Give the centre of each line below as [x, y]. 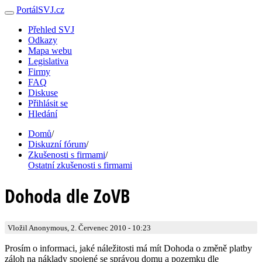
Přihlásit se [48, 103]
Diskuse [43, 93]
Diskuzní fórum [57, 144]
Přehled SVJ [51, 30]
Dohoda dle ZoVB [67, 196]
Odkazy [43, 40]
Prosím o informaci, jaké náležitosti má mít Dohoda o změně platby [128, 248]
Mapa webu [50, 51]
